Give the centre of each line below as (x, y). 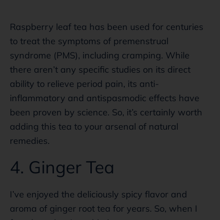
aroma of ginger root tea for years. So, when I (104, 208)
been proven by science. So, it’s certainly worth (106, 112)
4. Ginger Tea (62, 167)
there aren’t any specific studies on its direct (100, 69)
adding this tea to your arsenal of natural (94, 126)
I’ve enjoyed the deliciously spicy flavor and (98, 194)
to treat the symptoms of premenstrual (89, 41)
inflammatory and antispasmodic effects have (105, 98)
